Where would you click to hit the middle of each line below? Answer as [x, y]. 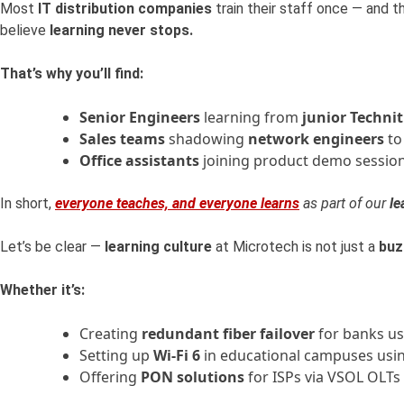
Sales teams [122, 139]
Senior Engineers [140, 118]
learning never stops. [121, 31]
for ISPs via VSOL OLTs [322, 377]
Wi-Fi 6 [177, 356]
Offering [110, 377]
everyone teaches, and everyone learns [177, 204]
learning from [251, 118]
